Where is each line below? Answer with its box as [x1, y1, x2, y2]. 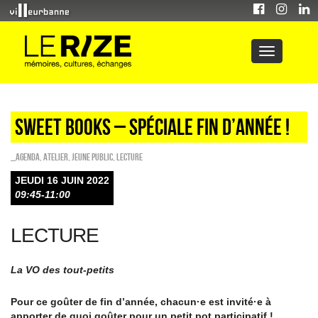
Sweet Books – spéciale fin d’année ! [15, 114, 290, 139]
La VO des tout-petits [11, 264, 114, 275]
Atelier [43, 151, 68, 163]
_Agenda [11, 151, 40, 163]
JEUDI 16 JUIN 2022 [15, 175, 109, 186]
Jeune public [72, 151, 113, 163]
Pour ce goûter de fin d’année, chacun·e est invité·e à [11, 296, 271, 307]
